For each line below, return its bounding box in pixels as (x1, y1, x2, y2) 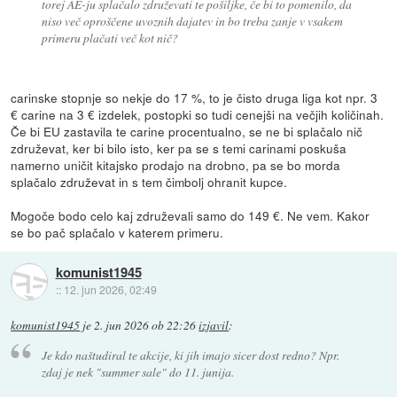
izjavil (198, 317, 230, 334)
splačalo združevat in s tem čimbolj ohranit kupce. (11, 172, 288, 191)
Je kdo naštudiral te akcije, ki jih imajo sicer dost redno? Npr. (41, 346, 339, 363)
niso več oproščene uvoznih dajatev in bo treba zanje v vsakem (41, 12, 343, 30)
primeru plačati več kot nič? (41, 29, 178, 47)
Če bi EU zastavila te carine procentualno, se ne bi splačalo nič (11, 121, 363, 140)
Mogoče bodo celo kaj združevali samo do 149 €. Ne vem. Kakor (11, 206, 370, 224)
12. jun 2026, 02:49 (63, 282, 157, 298)
